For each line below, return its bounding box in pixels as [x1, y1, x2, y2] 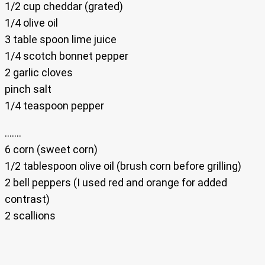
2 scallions [5, 209, 56, 222]
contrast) [5, 193, 50, 206]
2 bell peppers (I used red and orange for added [5, 176, 227, 189]
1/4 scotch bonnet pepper [5, 50, 128, 63]
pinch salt [5, 83, 51, 96]
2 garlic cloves [5, 66, 73, 79]
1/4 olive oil [5, 17, 58, 30]
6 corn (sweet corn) [5, 143, 98, 156]
